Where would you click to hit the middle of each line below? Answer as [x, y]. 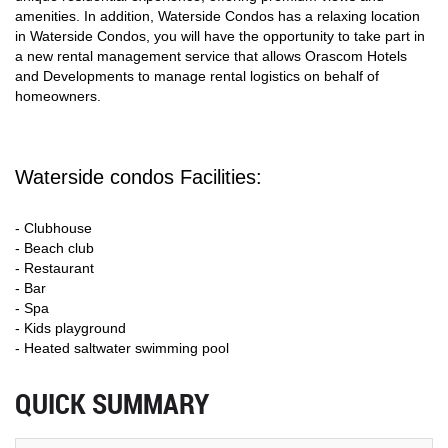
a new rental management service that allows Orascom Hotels [211, 56]
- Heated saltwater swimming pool [122, 348]
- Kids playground [70, 328]
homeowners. [58, 96]
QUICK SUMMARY [112, 403]
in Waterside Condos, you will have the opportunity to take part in [220, 36]
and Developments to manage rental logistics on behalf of [197, 76]
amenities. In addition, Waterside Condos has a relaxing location [217, 16]
